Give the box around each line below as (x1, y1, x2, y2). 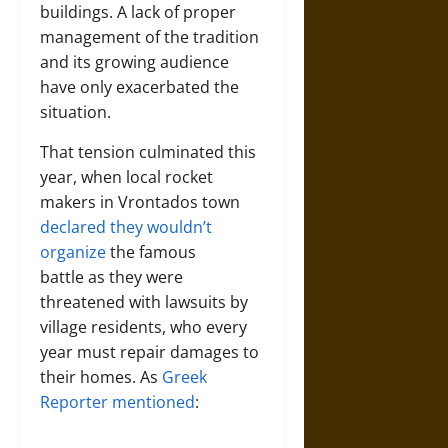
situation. (40, 100, 111, 123)
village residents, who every (40, 315, 247, 338)
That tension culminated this (40, 140, 256, 163)
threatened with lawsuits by (40, 290, 248, 313)
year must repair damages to (40, 340, 259, 363)
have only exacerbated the (40, 75, 239, 98)
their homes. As (40, 365, 162, 388)
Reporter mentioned (40, 390, 195, 413)
